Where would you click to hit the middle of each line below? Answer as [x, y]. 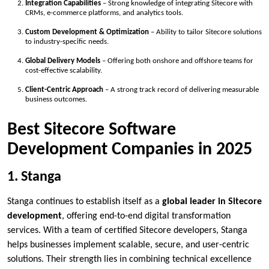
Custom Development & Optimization [87, 32]
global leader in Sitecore [212, 201]
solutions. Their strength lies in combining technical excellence [129, 259]
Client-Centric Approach [64, 90]
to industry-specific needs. [67, 42]
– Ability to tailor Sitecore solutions [205, 32]
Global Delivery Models [63, 61]
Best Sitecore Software [92, 130]
